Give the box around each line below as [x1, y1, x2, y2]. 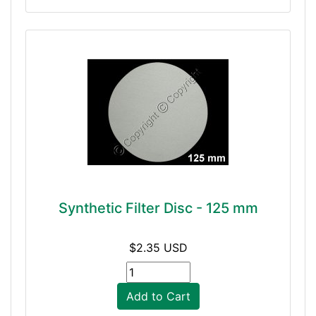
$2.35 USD [128, 241, 188, 255]
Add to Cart [126, 289, 190, 303]
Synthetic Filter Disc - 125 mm [58, 200, 258, 217]
